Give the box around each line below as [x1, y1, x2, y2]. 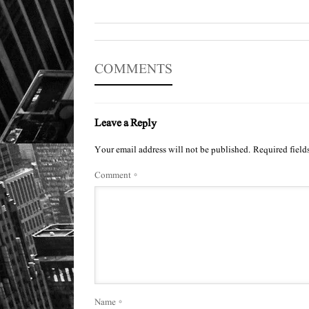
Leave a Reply [94, 114, 157, 132]
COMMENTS [94, 57, 172, 81]
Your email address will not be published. [94, 142, 251, 158]
